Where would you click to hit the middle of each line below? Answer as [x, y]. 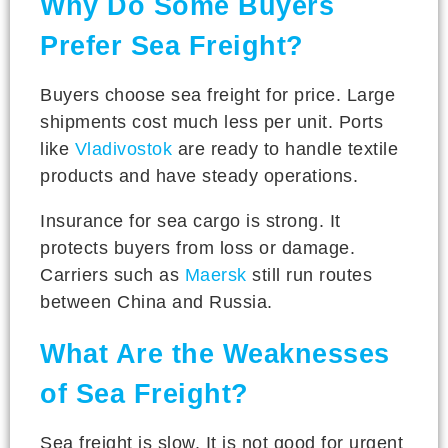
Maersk [215, 274]
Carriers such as [112, 274]
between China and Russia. [156, 301]
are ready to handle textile [285, 148]
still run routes [309, 274]
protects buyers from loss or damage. [197, 247]
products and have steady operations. [199, 175]
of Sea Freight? [144, 393]
